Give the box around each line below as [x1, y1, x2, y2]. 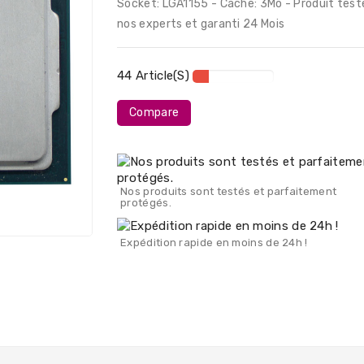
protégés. [120, 196, 171, 209]
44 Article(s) [117, 67, 190, 83]
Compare [129, 105, 180, 119]
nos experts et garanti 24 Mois [117, 16, 285, 31]
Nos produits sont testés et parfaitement [120, 184, 337, 197]
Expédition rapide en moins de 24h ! [120, 236, 308, 249]
